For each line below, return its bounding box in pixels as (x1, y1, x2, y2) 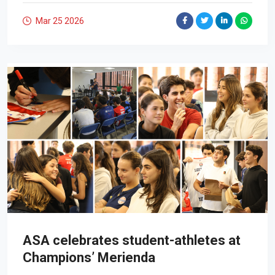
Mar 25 (36, 16, 63, 26)
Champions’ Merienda (23, 250, 155, 265)
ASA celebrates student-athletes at (23, 233, 241, 248)
